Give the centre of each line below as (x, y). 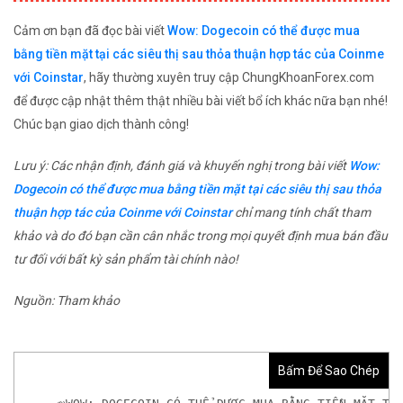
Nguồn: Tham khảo (67, 301)
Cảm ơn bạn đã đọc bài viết (90, 31)
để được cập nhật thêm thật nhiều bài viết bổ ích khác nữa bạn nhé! (201, 101)
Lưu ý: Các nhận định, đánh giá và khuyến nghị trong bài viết (181, 166)
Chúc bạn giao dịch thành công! (101, 125)
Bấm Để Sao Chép (329, 371)
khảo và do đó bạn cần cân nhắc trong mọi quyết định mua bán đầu (201, 236)
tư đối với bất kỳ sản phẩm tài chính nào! (126, 260)
